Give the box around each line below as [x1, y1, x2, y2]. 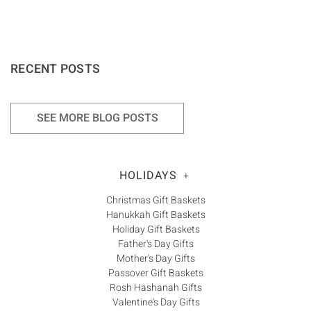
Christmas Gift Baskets [106, 192, 205, 208]
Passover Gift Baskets [108, 265, 203, 280]
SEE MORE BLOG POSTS [36, 110, 158, 127]
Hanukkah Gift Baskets [106, 207, 205, 222]
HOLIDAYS [119, 167, 177, 185]
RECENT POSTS [10, 60, 100, 78]
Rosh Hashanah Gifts [110, 280, 202, 295]
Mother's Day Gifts [117, 251, 195, 266]
